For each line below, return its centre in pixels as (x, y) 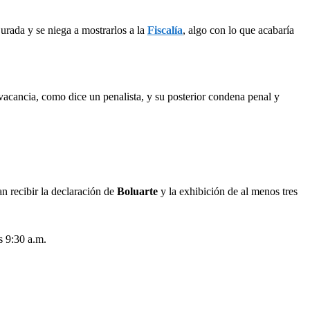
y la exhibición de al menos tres (229, 191)
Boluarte (139, 191)
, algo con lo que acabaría (238, 30)
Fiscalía (165, 30)
